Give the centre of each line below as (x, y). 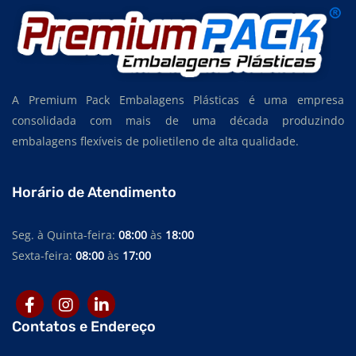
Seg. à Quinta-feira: (65, 235)
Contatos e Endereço (84, 327)
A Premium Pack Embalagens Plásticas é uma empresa (178, 100)
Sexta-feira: (44, 256)
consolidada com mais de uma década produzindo (178, 121)
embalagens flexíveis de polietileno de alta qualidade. (155, 141)
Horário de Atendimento (94, 193)
